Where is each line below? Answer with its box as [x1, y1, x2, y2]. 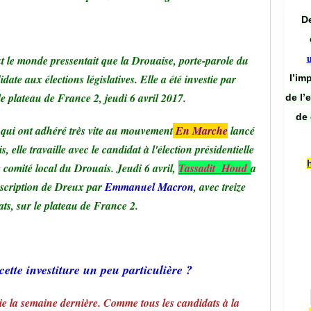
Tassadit [178, 160, 215, 176]
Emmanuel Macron [105, 179, 194, 194]
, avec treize [194, 179, 246, 194]
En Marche [173, 123, 228, 138]
